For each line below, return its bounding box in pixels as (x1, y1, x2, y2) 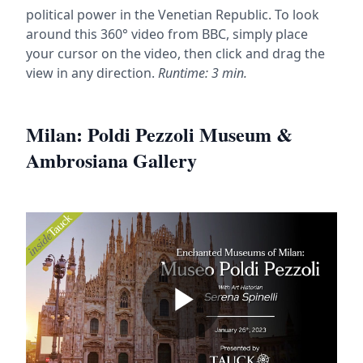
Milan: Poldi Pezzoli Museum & (26, 119, 293, 148)
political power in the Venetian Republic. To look (26, 5, 319, 23)
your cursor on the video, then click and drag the (26, 44, 325, 62)
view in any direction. (26, 63, 155, 82)
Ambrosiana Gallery (26, 145, 197, 174)
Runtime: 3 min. (155, 63, 247, 82)
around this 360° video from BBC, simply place (26, 24, 308, 43)
